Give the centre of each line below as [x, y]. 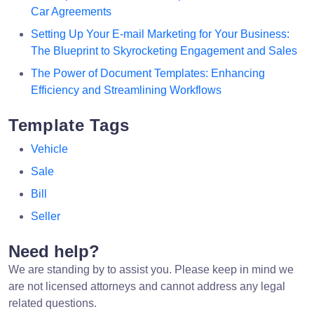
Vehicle [49, 149]
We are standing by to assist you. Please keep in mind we [151, 269]
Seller [46, 216]
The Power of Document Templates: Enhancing [148, 73]
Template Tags [69, 125]
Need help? [54, 251]
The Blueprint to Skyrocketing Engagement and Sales [164, 50]
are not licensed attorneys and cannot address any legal [147, 286]
